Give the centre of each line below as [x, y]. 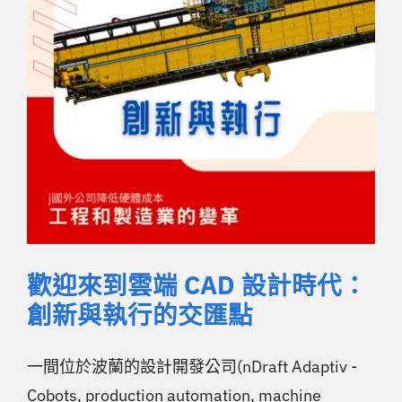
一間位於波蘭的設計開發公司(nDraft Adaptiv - [192, 366]
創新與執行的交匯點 [140, 315]
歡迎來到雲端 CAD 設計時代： [197, 285]
